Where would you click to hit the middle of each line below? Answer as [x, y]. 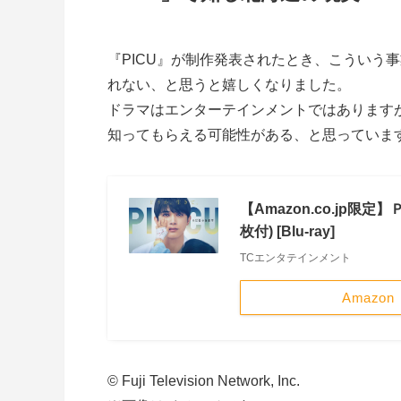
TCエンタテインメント [295, 258]
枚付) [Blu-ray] [287, 232]
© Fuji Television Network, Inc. [204, 381]
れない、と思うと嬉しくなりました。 [229, 85]
